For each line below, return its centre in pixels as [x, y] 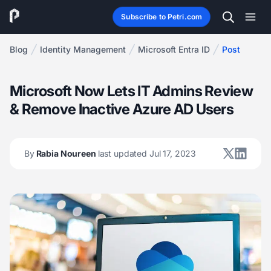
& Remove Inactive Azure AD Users [122, 109]
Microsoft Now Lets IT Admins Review [131, 91]
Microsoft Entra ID [174, 49]
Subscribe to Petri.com [162, 17]
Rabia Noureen [66, 153]
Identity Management [83, 49]
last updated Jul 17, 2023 [147, 153]
